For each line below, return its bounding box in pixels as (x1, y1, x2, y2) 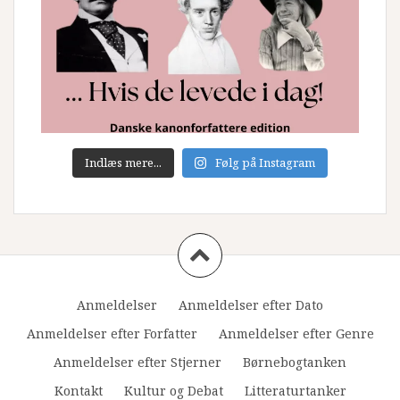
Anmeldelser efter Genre (218, 324, 374, 342)
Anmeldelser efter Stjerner (54, 353, 221, 371)
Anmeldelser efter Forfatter (26, 324, 197, 342)
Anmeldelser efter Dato (179, 296, 323, 313)
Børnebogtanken (243, 353, 346, 371)
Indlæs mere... (84, 154, 162, 171)
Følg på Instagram (215, 154, 316, 171)
